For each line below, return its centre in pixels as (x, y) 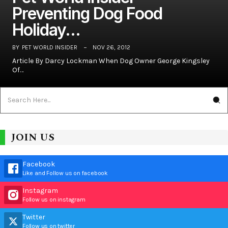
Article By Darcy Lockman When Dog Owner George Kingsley (111, 61)
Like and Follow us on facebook (65, 173)
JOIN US (33, 137)
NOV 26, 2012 (111, 47)
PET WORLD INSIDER (50, 47)
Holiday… (46, 30)
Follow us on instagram (54, 199)
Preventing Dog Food (87, 13)
